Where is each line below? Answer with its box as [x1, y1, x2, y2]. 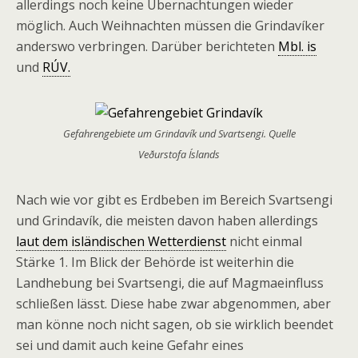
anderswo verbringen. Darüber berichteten [16, 38, 278, 55]
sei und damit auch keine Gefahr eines [16, 336, 244, 354]
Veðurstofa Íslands [138, 147, 220, 161]
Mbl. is [278, 38, 316, 55]
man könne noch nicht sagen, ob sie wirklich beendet [16, 316, 333, 333]
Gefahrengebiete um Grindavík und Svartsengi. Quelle [62, 126, 296, 141]
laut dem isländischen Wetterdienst [16, 233, 226, 250]
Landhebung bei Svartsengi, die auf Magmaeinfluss [16, 274, 324, 292]
